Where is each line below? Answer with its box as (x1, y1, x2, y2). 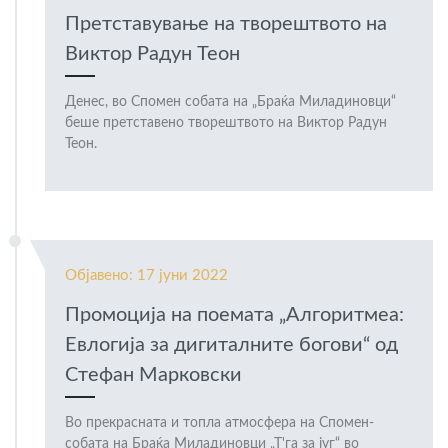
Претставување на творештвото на (65, 14, 387, 35)
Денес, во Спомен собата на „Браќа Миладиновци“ (65, 95, 396, 110)
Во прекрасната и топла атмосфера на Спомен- (65, 416, 374, 431)
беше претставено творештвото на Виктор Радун (65, 116, 387, 131)
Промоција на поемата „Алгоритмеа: (65, 305, 404, 326)
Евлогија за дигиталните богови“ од (65, 335, 398, 356)
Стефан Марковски (65, 365, 242, 386)
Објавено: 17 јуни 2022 (65, 268, 228, 284)
